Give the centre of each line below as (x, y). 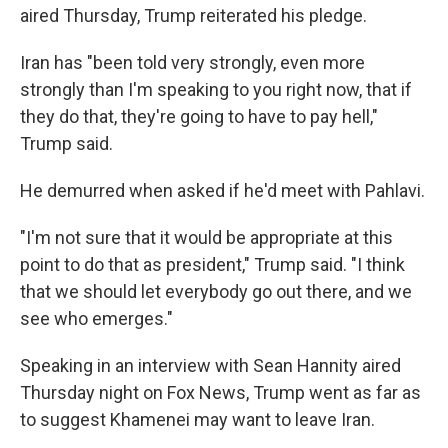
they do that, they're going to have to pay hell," (199, 116)
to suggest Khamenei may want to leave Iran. (197, 419)
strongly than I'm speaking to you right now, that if (216, 89)
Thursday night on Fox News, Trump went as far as (220, 392)
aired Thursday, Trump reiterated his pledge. (193, 15)
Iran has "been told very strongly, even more (192, 62)
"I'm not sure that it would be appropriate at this (206, 237)
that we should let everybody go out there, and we (216, 291)
